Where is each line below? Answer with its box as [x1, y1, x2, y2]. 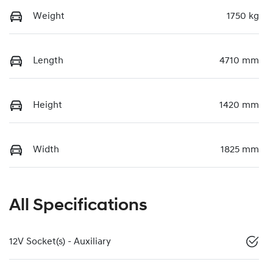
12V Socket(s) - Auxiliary [9, 236, 111, 247]
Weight [33, 11, 65, 21]
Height [33, 100, 62, 110]
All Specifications [9, 197, 147, 214]
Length [33, 55, 63, 66]
